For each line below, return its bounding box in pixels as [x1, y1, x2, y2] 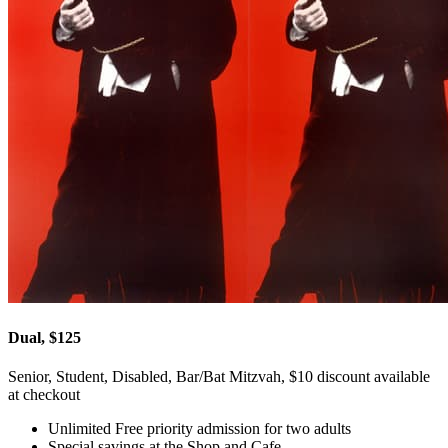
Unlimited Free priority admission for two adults [48, 420, 351, 437]
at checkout [8, 386, 80, 403]
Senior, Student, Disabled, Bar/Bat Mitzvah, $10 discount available [8, 368, 430, 385]
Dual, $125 [8, 328, 81, 346]
